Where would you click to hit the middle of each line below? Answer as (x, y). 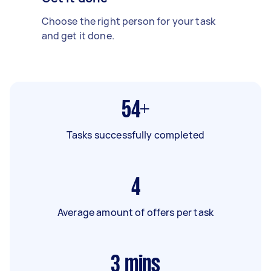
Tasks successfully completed (135, 135)
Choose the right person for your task (129, 21)
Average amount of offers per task (135, 212)
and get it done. (78, 35)
